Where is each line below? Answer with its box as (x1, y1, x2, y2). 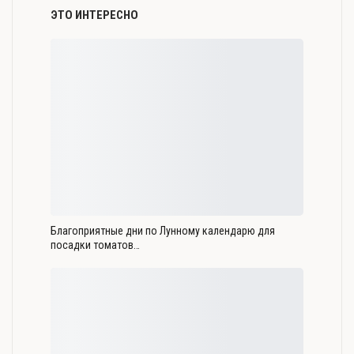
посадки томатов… (51, 238, 140, 251)
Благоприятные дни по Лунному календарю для (51, 224, 275, 237)
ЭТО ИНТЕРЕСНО (51, 7, 138, 22)
